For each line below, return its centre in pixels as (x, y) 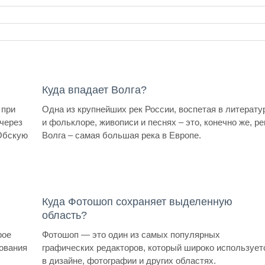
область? (65, 215)
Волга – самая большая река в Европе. (122, 135)
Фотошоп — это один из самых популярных (131, 234)
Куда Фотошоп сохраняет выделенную (138, 201)
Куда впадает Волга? (95, 90)
